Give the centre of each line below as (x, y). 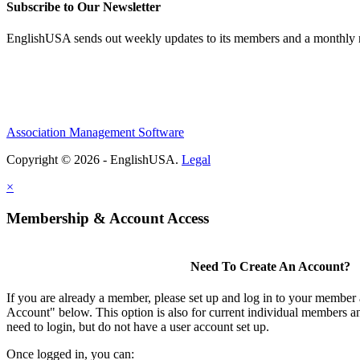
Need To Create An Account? (270, 267)
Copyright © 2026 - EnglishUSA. (94, 160)
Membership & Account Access (108, 219)
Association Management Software (95, 133)
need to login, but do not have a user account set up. (138, 327)
